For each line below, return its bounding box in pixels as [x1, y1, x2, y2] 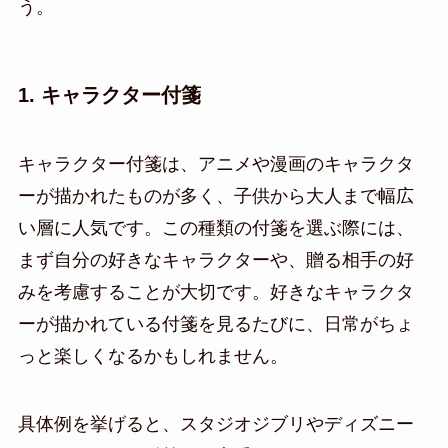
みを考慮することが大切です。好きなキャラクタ [17, 282, 414, 303]
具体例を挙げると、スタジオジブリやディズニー [17, 413, 414, 434]
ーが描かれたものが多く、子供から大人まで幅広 [17, 186, 414, 207]
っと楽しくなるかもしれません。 [17, 346, 288, 367]
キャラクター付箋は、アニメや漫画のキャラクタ [17, 154, 414, 175]
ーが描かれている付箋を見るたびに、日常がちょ [17, 314, 414, 335]
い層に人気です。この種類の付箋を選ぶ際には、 [17, 218, 414, 239]
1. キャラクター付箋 [17, 83, 201, 106]
